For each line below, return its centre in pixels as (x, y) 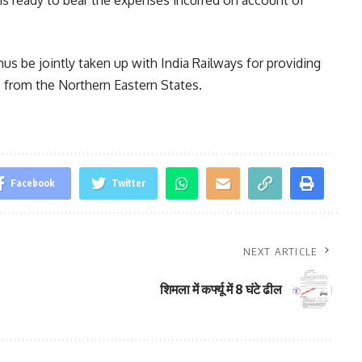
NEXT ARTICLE (280, 251)
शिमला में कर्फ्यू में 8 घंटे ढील (221, 290)
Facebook (32, 183)
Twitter (128, 183)
